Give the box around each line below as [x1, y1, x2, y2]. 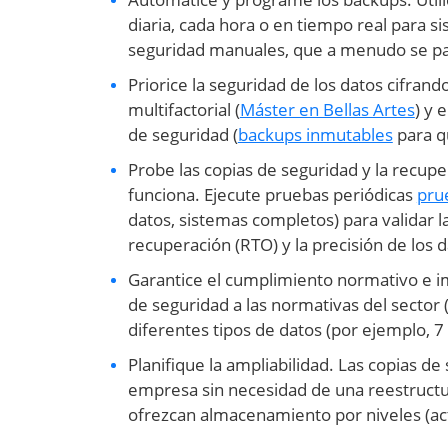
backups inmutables [237, 123, 393, 146]
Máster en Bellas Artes [239, 98, 415, 121]
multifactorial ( [127, 98, 240, 121]
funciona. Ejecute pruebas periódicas [127, 183, 417, 206]
